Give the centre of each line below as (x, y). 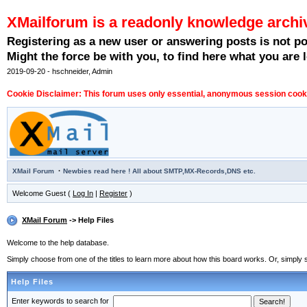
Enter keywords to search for (62, 301)
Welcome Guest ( (42, 194)
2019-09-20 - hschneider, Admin (60, 72)
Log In (83, 194)
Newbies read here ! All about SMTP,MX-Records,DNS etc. (159, 171)
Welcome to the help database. (58, 243)
